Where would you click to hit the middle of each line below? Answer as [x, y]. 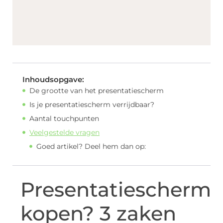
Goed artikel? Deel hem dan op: [91, 146]
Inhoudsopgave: [53, 79]
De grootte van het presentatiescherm [97, 90]
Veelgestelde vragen [64, 132]
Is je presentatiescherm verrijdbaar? [92, 104]
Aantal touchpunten [64, 118]
